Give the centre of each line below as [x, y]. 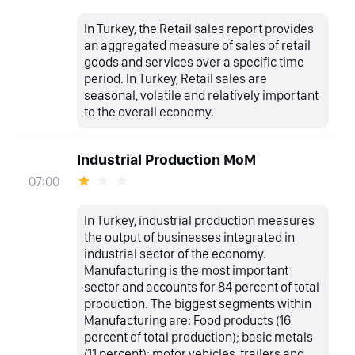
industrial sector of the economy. [176, 254]
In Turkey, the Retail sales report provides [199, 29]
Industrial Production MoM [166, 160]
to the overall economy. [149, 112]
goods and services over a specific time [195, 62]
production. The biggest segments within [198, 304]
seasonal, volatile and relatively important [202, 95]
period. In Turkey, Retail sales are [176, 79]
